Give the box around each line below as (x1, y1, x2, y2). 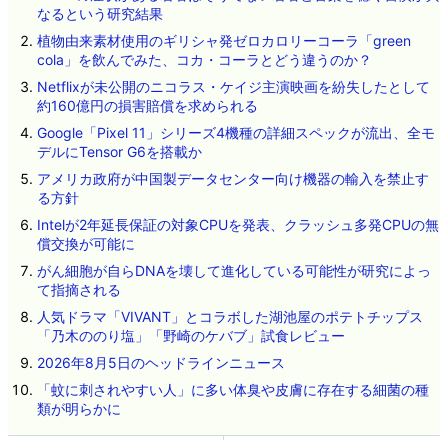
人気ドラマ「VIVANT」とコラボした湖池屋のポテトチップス (36, 308, 423, 326)
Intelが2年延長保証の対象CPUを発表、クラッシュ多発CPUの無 (36, 216, 439, 234)
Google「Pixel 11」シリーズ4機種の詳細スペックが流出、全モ (36, 124, 435, 142)
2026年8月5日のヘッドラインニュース (36, 354, 285, 372)
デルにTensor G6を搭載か (36, 143, 202, 161)
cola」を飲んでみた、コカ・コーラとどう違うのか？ (36, 51, 372, 69)
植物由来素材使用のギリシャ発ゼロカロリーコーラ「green (36, 32, 411, 50)
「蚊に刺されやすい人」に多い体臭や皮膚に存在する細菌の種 (36, 381, 429, 399)
